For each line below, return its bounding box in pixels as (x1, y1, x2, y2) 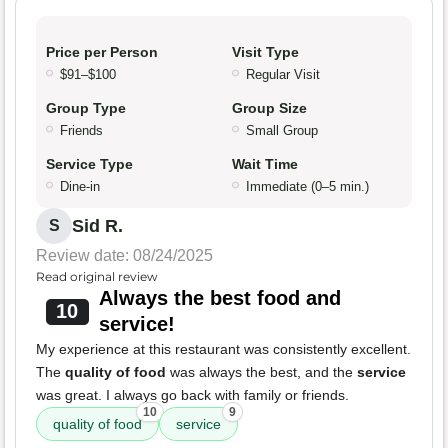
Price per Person (46, 44, 158, 61)
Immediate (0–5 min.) (246, 179, 369, 195)
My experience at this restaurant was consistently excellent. (36, 341, 411, 358)
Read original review (36, 269, 158, 285)
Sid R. (72, 216, 123, 237)
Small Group (246, 123, 318, 139)
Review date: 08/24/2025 (36, 247, 213, 265)
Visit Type (232, 44, 299, 61)
